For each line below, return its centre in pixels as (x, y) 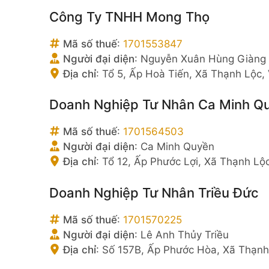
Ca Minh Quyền (177, 147)
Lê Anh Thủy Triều (185, 234)
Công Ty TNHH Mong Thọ (129, 17)
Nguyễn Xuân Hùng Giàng (203, 59)
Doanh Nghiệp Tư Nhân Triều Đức (154, 192)
